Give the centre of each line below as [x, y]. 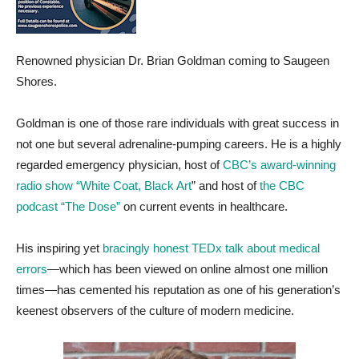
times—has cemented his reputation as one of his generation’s [178, 290]
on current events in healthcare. [204, 206]
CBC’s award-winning [278, 165]
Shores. [36, 81]
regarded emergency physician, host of [118, 165]
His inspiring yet [58, 248]
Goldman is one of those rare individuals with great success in [177, 123]
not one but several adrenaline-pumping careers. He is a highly [179, 144]
